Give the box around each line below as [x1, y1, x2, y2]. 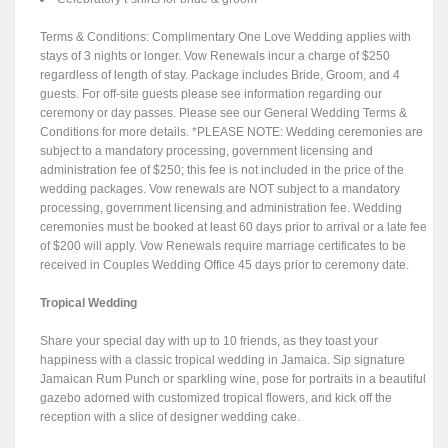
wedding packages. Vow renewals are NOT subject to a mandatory [40, 182, 401, 197]
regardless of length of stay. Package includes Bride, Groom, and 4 [40, 68, 401, 83]
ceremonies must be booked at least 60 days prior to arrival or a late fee [40, 220, 428, 235]
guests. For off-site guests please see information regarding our [40, 87, 383, 102]
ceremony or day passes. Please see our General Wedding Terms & [40, 106, 408, 121]
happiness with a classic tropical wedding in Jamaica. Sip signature [40, 353, 406, 368]
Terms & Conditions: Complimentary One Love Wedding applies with [40, 30, 412, 45]
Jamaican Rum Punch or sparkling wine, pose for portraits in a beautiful [40, 372, 427, 387]
